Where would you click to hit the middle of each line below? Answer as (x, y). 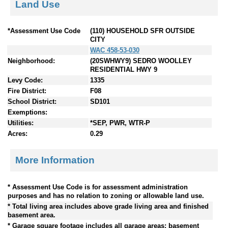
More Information (55, 160)
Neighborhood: (31, 61)
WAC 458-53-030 (115, 50)
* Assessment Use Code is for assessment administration (98, 187)
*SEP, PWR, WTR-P (120, 123)
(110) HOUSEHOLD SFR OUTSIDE (142, 31)
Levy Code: (25, 80)
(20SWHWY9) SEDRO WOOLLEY (141, 61)
